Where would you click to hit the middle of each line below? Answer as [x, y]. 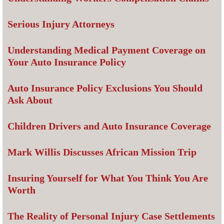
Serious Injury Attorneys [61, 24]
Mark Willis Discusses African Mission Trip [102, 152]
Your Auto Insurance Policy [67, 62]
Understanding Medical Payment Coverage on [106, 50]
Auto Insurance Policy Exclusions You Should [105, 88]
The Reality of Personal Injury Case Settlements [111, 216]
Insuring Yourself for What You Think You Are [108, 178]
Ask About [30, 100]
